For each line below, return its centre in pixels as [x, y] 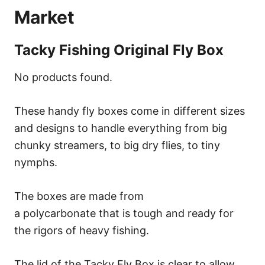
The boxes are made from [79, 196]
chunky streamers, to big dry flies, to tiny [117, 145]
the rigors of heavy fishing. [82, 230]
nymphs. [36, 162]
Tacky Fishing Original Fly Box [119, 50]
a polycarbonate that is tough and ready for [124, 213]
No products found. [63, 77]
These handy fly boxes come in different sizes [130, 111]
